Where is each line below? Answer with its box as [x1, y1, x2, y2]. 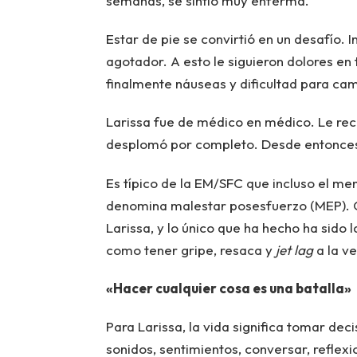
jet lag [275, 241, 313, 258]
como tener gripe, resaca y [105, 241, 276, 258]
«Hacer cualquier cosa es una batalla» [105, 280, 351, 297]
